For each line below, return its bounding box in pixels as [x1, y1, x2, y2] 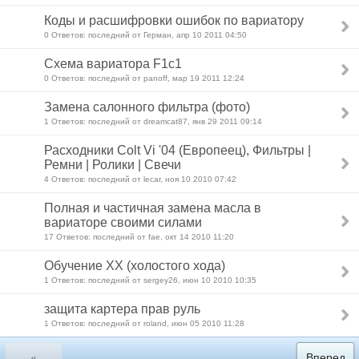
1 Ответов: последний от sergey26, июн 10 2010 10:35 [44, 276, 256, 284]
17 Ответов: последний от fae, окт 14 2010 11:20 [44, 232, 234, 241]
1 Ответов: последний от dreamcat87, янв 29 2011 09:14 [44, 117, 262, 126]
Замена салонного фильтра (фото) [44, 100, 250, 114]
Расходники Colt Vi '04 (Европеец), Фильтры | [44, 143, 311, 157]
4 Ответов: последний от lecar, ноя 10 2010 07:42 [44, 175, 236, 184]
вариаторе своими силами [44, 216, 202, 229]
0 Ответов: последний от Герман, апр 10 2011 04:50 [44, 30, 247, 39]
